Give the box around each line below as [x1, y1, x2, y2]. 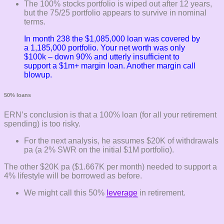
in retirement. [137, 188, 185, 197]
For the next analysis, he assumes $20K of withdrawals [24, 136, 218, 145]
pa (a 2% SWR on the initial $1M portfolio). [24, 145, 174, 154]
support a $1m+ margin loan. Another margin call [24, 61, 195, 70]
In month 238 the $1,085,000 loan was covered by [24, 34, 200, 43]
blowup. [24, 70, 52, 79]
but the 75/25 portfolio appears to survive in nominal [24, 8, 206, 17]
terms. [24, 17, 45, 26]
